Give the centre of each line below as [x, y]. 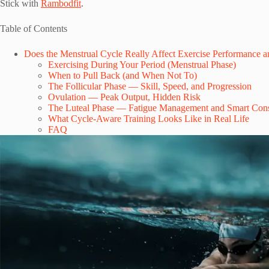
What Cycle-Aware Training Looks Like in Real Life [149, 119]
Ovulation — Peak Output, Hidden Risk [124, 97]
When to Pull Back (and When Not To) [122, 75]
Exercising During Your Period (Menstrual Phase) [142, 65]
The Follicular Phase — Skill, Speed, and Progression [150, 86]
